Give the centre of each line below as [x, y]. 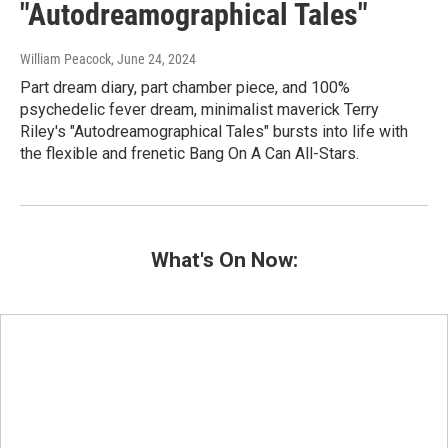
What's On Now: [224, 260]
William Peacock [65, 59]
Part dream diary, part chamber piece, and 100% [185, 88]
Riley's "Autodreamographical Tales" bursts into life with [214, 132]
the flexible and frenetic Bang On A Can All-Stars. [189, 154]
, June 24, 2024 [153, 59]
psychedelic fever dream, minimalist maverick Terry [199, 110]
